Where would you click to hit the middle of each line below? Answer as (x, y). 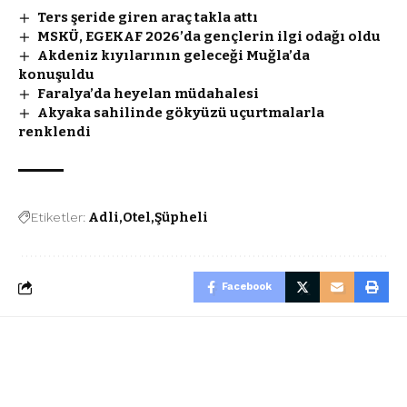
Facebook (247, 287)
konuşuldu (56, 74)
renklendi (55, 132)
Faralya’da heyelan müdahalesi (149, 94)
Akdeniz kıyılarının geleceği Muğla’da (174, 55)
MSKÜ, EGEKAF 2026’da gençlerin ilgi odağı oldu (209, 36)
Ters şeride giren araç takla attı (148, 17)
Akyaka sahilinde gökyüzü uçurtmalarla (181, 113)
